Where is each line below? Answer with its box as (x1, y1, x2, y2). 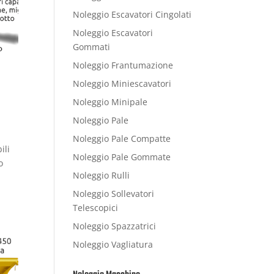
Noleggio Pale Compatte (73, 133, 171, 144)
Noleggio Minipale (73, 96, 148, 108)
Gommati (73, 41, 111, 53)
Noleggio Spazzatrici (73, 220, 157, 232)
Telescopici (73, 202, 119, 213)
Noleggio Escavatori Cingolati (73, 9, 192, 20)
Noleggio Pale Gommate (73, 151, 171, 163)
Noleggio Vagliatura (73, 239, 154, 250)
